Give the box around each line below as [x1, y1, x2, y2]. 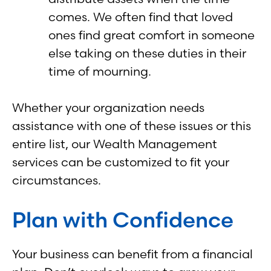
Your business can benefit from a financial [12, 246, 253, 261]
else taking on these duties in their [48, 45, 246, 60]
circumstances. [12, 172, 101, 188]
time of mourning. [48, 63, 151, 79]
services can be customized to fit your [12, 154, 229, 169]
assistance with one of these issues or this [12, 117, 251, 133]
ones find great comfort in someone [48, 27, 255, 42]
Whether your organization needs [12, 99, 204, 115]
